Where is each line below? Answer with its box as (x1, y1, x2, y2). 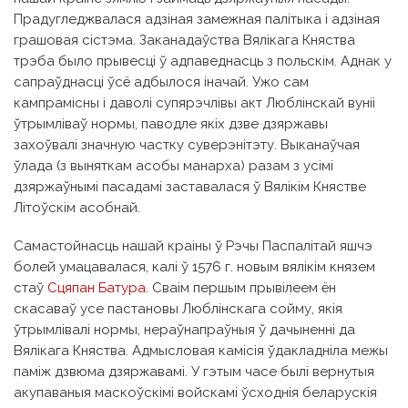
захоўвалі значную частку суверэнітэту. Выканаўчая (14, 137, 360, 154)
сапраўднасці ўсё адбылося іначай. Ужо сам (14, 74, 309, 91)
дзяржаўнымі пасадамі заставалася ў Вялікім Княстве (14, 178, 366, 196)
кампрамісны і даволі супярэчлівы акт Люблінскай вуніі (14, 95, 375, 112)
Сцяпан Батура (47, 280, 146, 297)
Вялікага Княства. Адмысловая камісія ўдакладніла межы (14, 342, 388, 360)
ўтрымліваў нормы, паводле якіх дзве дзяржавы (14, 116, 328, 133)
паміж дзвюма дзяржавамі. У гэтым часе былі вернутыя (14, 363, 374, 381)
